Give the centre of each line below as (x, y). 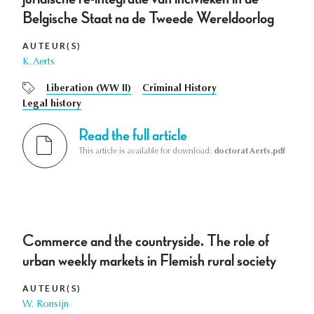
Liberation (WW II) (89, 89)
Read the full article (133, 135)
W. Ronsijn (46, 305)
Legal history (52, 104)
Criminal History (179, 89)
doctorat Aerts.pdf (250, 151)
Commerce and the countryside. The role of (146, 241)
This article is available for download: (146, 151)
